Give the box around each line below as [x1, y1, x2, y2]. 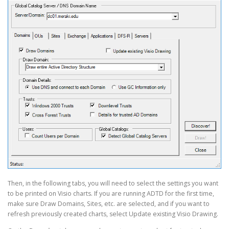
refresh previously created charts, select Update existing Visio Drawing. [8, 209, 218, 218]
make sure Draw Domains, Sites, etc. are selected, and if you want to [8, 199, 210, 208]
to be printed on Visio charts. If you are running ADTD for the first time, [8, 189, 214, 198]
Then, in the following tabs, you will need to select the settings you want [8, 178, 218, 188]
